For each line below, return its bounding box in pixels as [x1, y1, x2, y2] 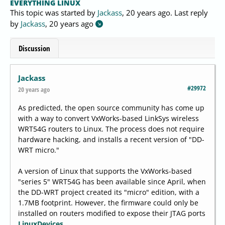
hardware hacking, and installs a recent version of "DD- [18, 135, 204, 145]
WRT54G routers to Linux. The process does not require [18, 124, 204, 134]
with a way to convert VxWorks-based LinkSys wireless [18, 114, 199, 124]
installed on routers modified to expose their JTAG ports [18, 208, 205, 218]
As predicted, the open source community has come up [18, 103, 204, 113]
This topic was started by [10, 7, 97, 18]
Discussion [19, 43, 50, 53]
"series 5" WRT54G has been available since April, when [18, 177, 206, 187]
